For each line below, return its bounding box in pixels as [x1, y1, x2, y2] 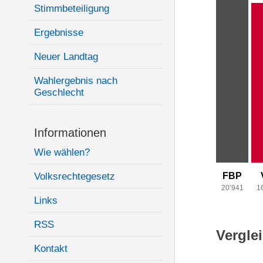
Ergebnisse [34, 27, 83, 38]
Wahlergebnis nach [34, 75, 117, 86]
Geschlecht [34, 87, 84, 98]
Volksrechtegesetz [34, 171, 115, 182]
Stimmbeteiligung [34, 3, 109, 14]
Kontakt [34, 243, 68, 254]
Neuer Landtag [34, 51, 98, 62]
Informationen [34, 126, 106, 139]
